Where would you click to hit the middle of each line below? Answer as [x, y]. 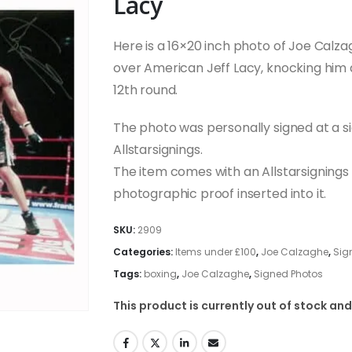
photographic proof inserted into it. [220, 194]
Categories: [144, 252]
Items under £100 [216, 252]
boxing [160, 274]
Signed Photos [288, 274]
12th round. [146, 90]
